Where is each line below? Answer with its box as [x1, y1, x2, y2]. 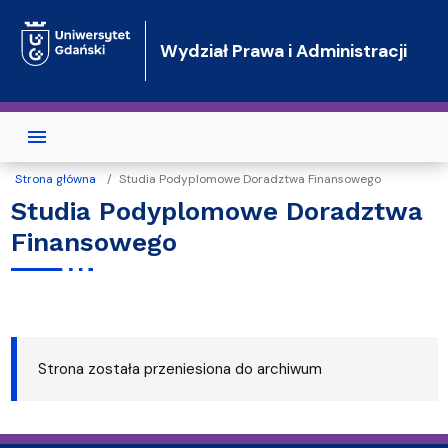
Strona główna [14, 171, 96, 187]
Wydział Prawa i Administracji [159, 40, 407, 62]
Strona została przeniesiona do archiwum [37, 359, 322, 379]
